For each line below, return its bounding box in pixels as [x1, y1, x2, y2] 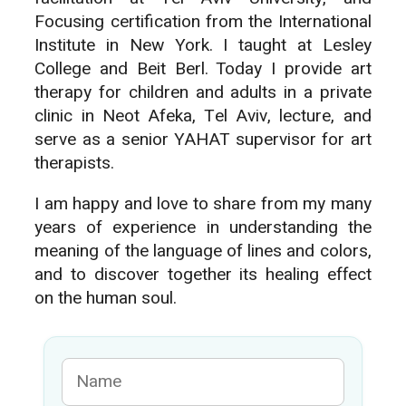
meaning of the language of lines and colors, [34, 237, 372, 264]
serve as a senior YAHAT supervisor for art [34, 126, 372, 152]
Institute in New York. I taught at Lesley [34, 32, 372, 58]
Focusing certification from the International [34, 8, 372, 34]
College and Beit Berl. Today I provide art [34, 55, 372, 82]
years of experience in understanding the [34, 214, 372, 240]
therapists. [34, 150, 115, 176]
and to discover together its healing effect [34, 261, 372, 287]
